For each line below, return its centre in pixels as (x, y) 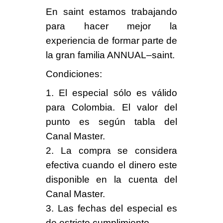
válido (165, 93)
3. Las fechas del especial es (111, 208)
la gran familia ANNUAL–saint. (110, 55)
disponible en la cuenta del (111, 179)
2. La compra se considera (111, 150)
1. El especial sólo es (99, 93)
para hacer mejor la (111, 26)
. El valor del (145, 107)
